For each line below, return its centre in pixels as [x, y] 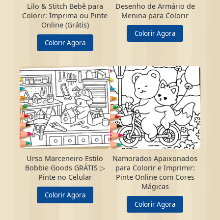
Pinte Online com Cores [155, 177]
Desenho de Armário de [155, 6]
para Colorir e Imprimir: [155, 168]
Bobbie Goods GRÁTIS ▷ [65, 168]
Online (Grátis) [65, 25]
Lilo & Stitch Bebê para [65, 6]
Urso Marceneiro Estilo [65, 159]
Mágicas [155, 187]
